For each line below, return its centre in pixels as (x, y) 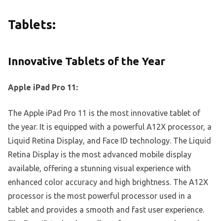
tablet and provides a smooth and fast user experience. (106, 209)
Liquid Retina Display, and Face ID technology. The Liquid (110, 140)
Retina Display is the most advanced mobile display (100, 154)
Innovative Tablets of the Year (87, 61)
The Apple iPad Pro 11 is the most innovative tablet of (104, 113)
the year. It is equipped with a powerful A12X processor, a (110, 127)
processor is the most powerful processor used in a (100, 196)
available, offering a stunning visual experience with (99, 168)
